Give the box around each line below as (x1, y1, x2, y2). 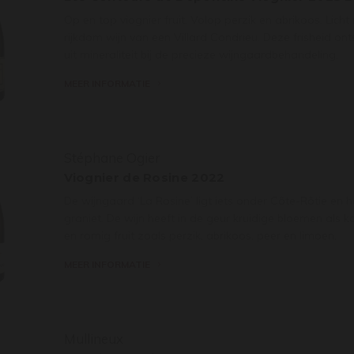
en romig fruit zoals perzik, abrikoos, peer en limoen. (63, 228, 337, 243)
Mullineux (63, 330, 123, 347)
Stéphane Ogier (63, 149, 160, 166)
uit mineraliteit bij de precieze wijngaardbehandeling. (63, 47, 338, 62)
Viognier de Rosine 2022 (63, 169, 225, 185)
